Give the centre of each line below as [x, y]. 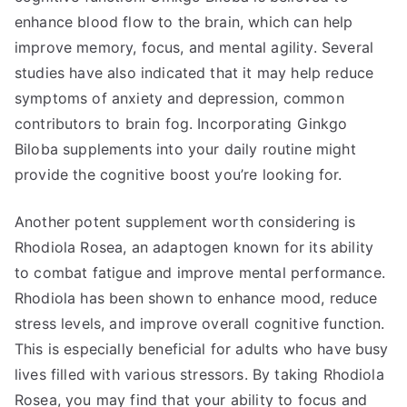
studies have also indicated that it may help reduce [194, 73]
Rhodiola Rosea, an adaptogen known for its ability [194, 247]
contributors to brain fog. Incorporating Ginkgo [181, 124]
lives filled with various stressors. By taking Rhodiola [199, 374]
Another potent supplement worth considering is [185, 222]
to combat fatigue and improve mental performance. [200, 273]
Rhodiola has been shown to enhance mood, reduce [196, 298]
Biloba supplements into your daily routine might [185, 149]
